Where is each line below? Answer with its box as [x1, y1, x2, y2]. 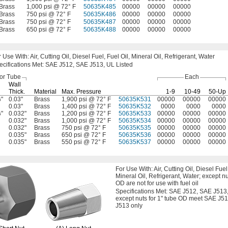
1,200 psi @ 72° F [62, 110, 111, 117]
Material [34, 88, 56, 95]
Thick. [9, 88, 25, 95]
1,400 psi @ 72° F [62, 103, 111, 110]
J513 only [116, 202, 142, 209]
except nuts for [116, 195, 157, 202]
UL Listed [105, 61, 133, 68]
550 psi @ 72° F [62, 138, 106, 146]
